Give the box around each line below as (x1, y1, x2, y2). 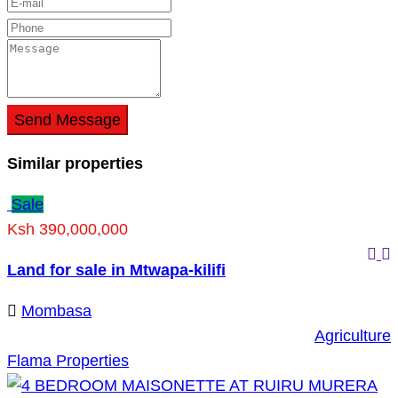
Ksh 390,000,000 (7, 219, 128, 238)
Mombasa (21, 301, 92, 320)
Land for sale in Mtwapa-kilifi (7, 260, 226, 279)
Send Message (14, 110, 121, 129)
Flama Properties (7, 351, 129, 370)
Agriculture (314, 326, 391, 345)
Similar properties (7, 154, 143, 172)
